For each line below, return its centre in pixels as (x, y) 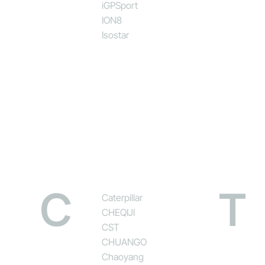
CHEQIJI (119, 212)
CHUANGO (125, 242)
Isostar (116, 35)
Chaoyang (123, 256)
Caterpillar (122, 197)
